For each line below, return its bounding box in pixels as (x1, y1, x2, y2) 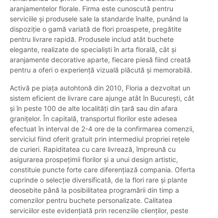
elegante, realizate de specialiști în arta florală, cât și (10, 45, 176, 54)
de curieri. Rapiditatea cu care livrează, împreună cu (10, 145, 176, 154)
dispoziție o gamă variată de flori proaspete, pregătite (10, 25, 182, 34)
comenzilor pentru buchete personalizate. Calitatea (10, 196, 172, 205)
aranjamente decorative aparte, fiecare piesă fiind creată (10, 55, 191, 64)
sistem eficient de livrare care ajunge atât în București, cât (10, 94, 194, 103)
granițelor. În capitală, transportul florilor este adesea (10, 114, 177, 123)
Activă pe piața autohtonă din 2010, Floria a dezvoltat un (10, 84, 190, 92)
